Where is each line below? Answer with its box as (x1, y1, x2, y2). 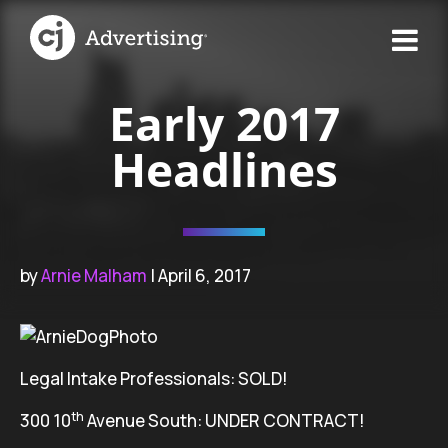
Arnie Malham (41, 264, 147, 287)
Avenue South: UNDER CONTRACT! (84, 409, 365, 432)
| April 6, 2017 (147, 264, 251, 287)
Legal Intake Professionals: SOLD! (20, 367, 288, 390)
